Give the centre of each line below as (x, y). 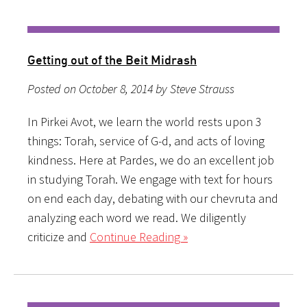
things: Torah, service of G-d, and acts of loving (146, 140)
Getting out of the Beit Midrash (112, 59)
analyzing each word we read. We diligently (137, 217)
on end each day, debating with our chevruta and (153, 198)
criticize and (59, 236)
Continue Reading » (139, 236)
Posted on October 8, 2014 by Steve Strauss (131, 88)
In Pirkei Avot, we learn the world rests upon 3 (145, 121)
